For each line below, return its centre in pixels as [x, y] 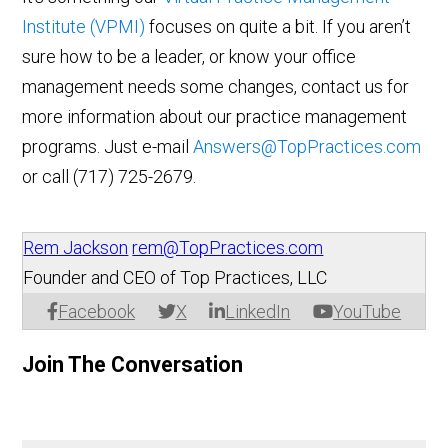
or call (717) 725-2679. [109, 177]
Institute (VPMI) [84, 27]
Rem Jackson [76, 248]
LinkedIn [258, 312]
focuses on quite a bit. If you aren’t [278, 27]
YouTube [367, 312]
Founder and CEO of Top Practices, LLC [175, 278]
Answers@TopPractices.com [307, 147]
